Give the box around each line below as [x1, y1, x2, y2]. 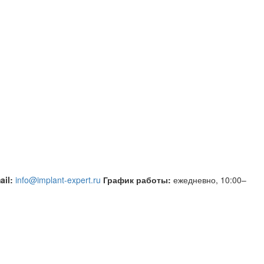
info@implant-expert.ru [15, 173, 101, 186]
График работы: [103, 173, 171, 186]
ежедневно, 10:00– [173, 173, 246, 186]
